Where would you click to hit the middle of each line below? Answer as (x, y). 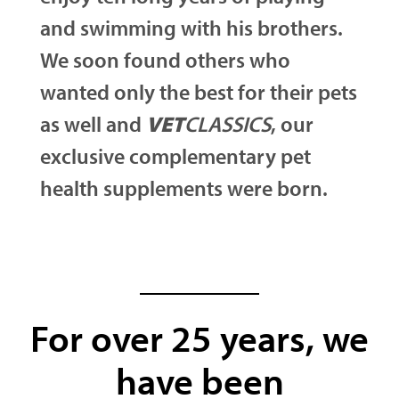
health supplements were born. (183, 188)
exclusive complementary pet (175, 156)
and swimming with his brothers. (191, 28)
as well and (93, 124)
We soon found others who (165, 60)
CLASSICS (227, 124)
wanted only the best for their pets (198, 92)
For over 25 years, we (199, 338)
